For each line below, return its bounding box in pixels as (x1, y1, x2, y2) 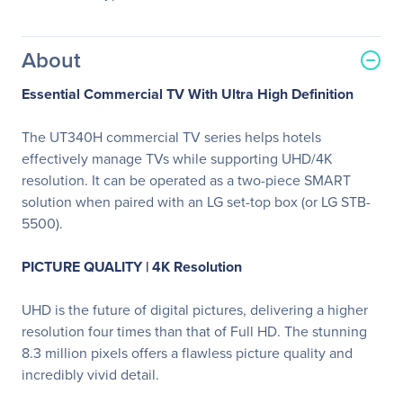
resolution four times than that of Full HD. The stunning (22, 321, 367, 342)
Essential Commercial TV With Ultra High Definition (22, 84, 354, 104)
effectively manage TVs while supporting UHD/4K (22, 148, 333, 169)
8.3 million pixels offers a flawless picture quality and (22, 343, 353, 363)
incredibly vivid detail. (22, 364, 159, 385)
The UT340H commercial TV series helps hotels (22, 127, 321, 148)
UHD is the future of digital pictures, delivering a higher (22, 300, 368, 320)
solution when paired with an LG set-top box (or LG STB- (22, 192, 371, 212)
